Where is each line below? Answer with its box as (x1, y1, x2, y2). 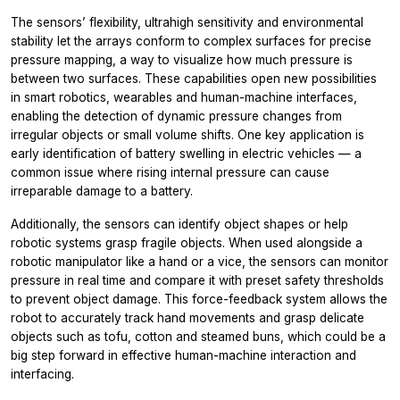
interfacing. (11, 367, 74, 382)
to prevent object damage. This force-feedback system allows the (11, 292, 387, 307)
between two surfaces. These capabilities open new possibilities (11, 71, 377, 87)
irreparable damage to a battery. (11, 184, 193, 199)
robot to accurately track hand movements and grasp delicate (11, 311, 364, 326)
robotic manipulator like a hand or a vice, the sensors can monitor (11, 254, 388, 270)
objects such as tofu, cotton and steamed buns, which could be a (11, 329, 386, 345)
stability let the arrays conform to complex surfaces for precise (11, 34, 371, 49)
